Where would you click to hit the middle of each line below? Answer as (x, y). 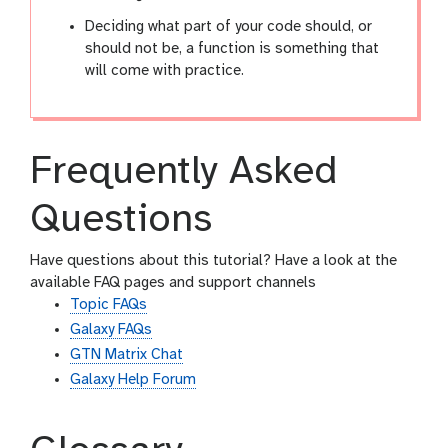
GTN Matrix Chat (126, 354)
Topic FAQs (108, 304)
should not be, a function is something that (232, 48)
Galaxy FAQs (111, 329)
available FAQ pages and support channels (173, 282)
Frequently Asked (183, 171)
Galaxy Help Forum (133, 379)
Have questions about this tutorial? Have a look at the (213, 260)
